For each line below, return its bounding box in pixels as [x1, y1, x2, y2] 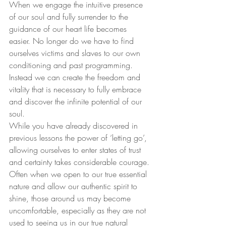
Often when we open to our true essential [9, 168, 149, 180]
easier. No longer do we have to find [9, 35, 136, 46]
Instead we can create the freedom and [9, 71, 143, 83]
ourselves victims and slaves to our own [9, 47, 143, 59]
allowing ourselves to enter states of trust [9, 144, 143, 155]
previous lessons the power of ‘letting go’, [9, 132, 149, 143]
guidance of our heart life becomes [9, 23, 129, 34]
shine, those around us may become [9, 192, 133, 204]
